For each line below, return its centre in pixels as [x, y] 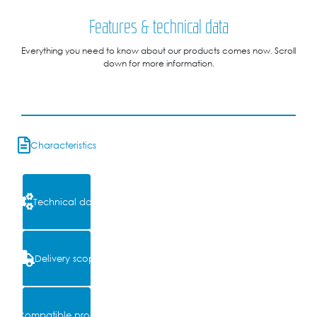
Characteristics [63, 145]
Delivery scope [67, 258]
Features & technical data [158, 26]
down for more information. [158, 63]
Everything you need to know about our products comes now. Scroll [158, 50]
